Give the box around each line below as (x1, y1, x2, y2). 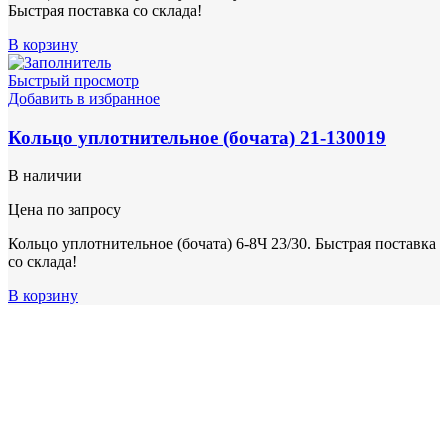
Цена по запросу (8, 201, 121, 219)
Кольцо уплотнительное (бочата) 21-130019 (8, 126, 386, 148)
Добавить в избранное (8, 90, 160, 107)
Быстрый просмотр (8, 72, 139, 89)
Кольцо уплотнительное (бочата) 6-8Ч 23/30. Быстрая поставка (8, 235, 436, 253)
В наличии (8, 167, 82, 185)
